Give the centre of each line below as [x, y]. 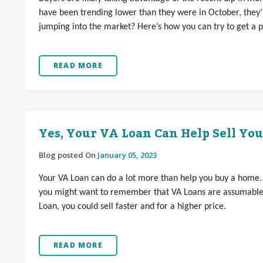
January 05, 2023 [127, 155]
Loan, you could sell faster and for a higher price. [132, 207]
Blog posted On [68, 155]
